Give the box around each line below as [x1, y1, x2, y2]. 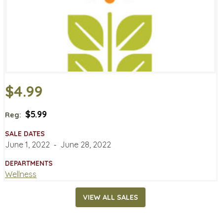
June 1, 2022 [5, 139, 50, 149]
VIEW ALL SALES [83, 193, 138, 202]
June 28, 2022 [60, 139, 111, 149]
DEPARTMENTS [5, 158, 53, 167]
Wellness [5, 169, 37, 179]
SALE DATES [5, 129, 45, 138]
